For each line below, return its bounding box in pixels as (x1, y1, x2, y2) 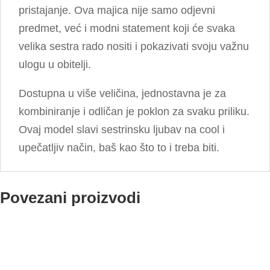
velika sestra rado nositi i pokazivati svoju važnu (19, 40, 249, 52)
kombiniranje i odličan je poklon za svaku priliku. (19, 105, 250, 118)
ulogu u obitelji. (19, 58, 91, 71)
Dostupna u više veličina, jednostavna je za (19, 87, 226, 99)
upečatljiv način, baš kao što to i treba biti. (19, 142, 219, 154)
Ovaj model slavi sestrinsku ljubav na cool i (19, 124, 225, 136)
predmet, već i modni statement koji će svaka (19, 22, 235, 34)
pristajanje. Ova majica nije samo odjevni (19, 4, 215, 16)
